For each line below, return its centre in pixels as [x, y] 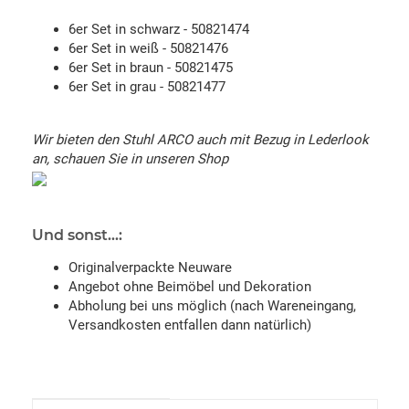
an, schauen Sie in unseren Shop [130, 158]
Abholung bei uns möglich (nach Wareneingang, [212, 305]
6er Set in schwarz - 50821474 [159, 29]
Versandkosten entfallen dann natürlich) [190, 325]
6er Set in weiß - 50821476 [148, 48]
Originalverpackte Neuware [150, 267]
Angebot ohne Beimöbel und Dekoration [190, 286]
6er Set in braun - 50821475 [151, 67]
